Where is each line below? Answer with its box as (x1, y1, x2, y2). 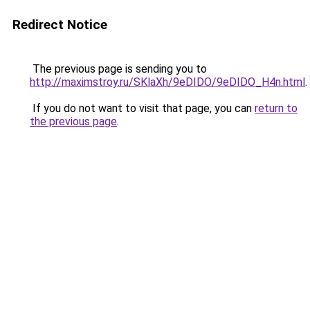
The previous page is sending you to (30, 62, 207, 75)
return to (255, 102, 298, 115)
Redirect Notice (12, 17, 107, 33)
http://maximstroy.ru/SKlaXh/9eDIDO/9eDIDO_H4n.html (30, 75, 305, 89)
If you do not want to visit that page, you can (30, 102, 255, 115)
